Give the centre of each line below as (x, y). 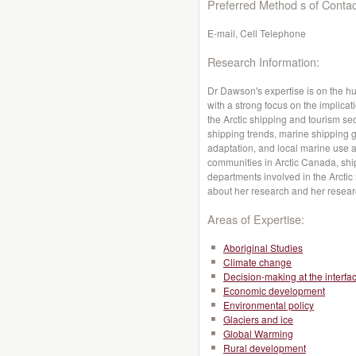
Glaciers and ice (258, 319)
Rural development (265, 348)
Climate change (257, 262)
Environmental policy (269, 305)
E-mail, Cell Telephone (257, 33)
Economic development (274, 290)
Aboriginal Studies (263, 248)
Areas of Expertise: (256, 219)
